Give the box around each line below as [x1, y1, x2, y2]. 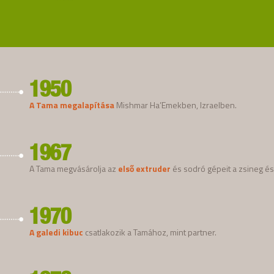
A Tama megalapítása [29, 98, 114, 111]
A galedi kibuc [29, 225, 83, 239]
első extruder [118, 161, 171, 175]
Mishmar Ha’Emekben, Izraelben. [114, 98, 237, 111]
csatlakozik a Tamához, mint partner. [83, 225, 217, 239]
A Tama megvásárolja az [29, 161, 118, 175]
